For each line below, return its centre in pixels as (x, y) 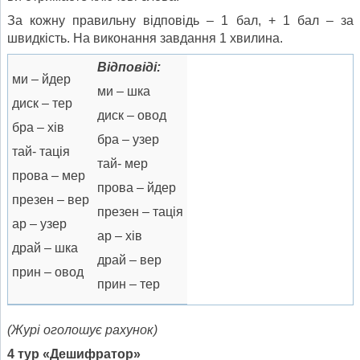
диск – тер (42, 104)
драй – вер (129, 260)
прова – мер (49, 176)
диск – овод (132, 116)
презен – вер (51, 200)
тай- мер (123, 164)
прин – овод (48, 272)
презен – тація (140, 212)
